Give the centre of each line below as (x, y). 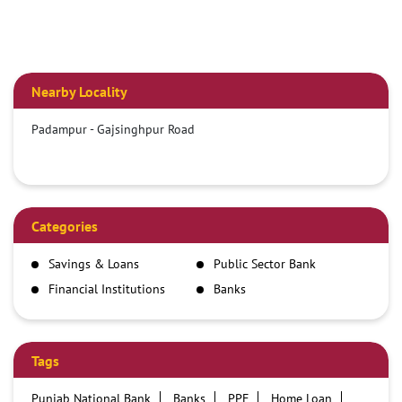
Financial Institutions (107, 289)
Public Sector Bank (264, 264)
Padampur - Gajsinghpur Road (113, 130)
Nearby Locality (79, 92)
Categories (65, 227)
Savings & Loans (94, 264)
